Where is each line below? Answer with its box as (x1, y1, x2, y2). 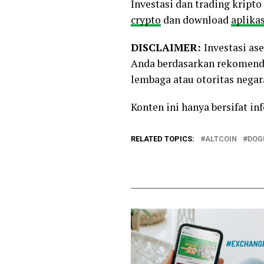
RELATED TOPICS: (131, 134, 194, 143)
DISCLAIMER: (131, 40, 204, 54)
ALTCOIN (205, 134, 237, 143)
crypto (131, 12, 161, 27)
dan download (161, 12, 231, 27)
